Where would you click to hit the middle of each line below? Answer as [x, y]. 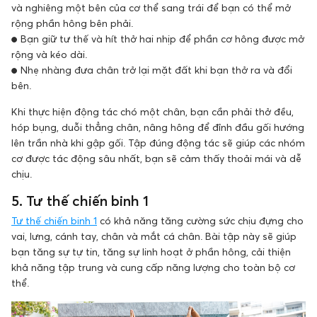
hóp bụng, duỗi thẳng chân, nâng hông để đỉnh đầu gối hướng [158, 127]
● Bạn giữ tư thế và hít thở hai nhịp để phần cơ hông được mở [158, 38]
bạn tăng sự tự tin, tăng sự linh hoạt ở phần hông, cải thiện [151, 251]
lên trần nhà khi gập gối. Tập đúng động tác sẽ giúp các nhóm [158, 142]
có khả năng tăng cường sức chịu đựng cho [200, 220]
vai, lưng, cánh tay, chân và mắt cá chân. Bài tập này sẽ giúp [154, 236]
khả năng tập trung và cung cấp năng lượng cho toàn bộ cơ [153, 267]
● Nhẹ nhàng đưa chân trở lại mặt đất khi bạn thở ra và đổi [152, 69]
